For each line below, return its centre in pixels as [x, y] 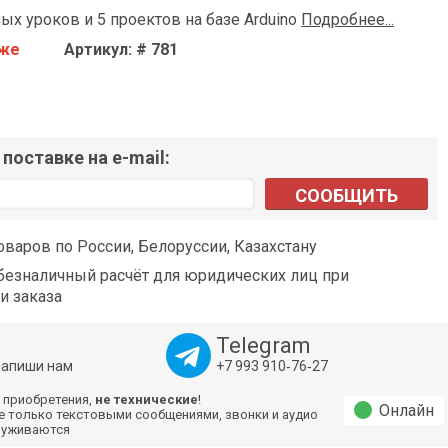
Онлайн [406, 411]
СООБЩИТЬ [346, 196]
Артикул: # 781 [121, 50]
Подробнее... [348, 20]
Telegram [263, 346]
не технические [147, 400]
